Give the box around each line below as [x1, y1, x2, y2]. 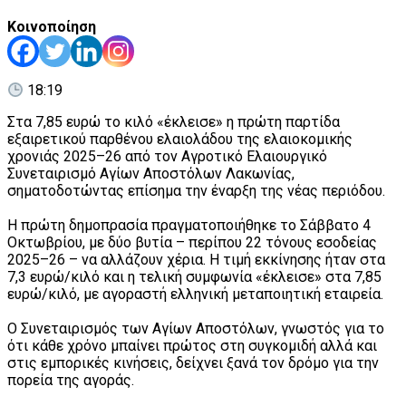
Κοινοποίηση [7, 18, 96, 36]
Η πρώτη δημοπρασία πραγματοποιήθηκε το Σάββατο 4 [7, 217, 371, 235]
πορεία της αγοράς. [7, 372, 134, 390]
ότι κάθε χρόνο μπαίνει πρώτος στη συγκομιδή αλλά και [7, 337, 377, 355]
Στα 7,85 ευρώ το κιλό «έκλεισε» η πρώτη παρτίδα [7, 113, 340, 131]
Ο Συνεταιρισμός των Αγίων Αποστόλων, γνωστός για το [7, 320, 384, 338]
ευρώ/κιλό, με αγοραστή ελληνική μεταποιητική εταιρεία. [7, 285, 383, 304]
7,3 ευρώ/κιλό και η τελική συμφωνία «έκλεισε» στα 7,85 [7, 268, 382, 286]
